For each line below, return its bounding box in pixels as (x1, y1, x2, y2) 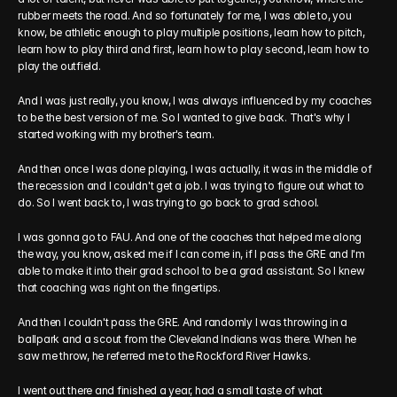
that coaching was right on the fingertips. (18, 281, 221, 294)
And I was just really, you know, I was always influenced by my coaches (18, 94, 373, 107)
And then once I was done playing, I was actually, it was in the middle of (18, 162, 372, 175)
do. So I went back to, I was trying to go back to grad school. (18, 196, 320, 209)
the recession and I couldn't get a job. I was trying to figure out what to (18, 179, 365, 192)
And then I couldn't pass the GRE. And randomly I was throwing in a (18, 315, 348, 329)
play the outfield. (18, 59, 101, 73)
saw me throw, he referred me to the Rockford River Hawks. (18, 349, 311, 362)
